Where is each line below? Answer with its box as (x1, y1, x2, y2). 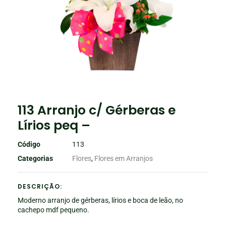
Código (18, 140, 40, 148)
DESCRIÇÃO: (18, 182, 62, 191)
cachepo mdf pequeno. (18, 205, 89, 214)
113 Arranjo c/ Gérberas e (18, 101, 176, 119)
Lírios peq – (18, 116, 90, 134)
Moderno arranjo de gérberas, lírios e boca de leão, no (18, 196, 183, 204)
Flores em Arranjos (94, 154, 153, 162)
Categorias (18, 154, 53, 162)
